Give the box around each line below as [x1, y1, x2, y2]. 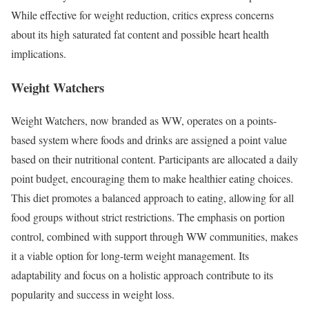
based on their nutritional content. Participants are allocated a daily [11, 152, 298, 167]
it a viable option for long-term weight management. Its [11, 248, 249, 263]
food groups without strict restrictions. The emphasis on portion [11, 210, 285, 225]
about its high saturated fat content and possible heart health [11, 26, 269, 41]
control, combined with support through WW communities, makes [11, 229, 298, 244]
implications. [11, 46, 66, 61]
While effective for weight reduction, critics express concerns [11, 7, 274, 22]
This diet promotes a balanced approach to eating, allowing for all [11, 190, 294, 206]
